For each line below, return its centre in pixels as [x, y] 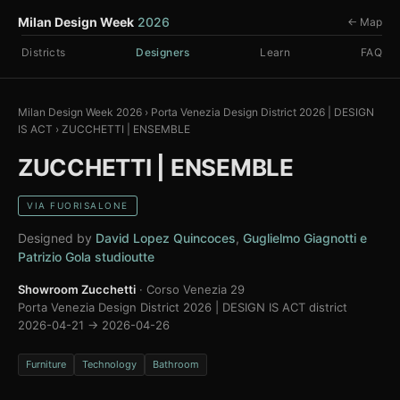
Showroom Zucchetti [77, 289]
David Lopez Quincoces [166, 238]
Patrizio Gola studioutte [86, 257]
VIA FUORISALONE [78, 205]
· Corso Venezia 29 [190, 289]
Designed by [57, 238]
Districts [44, 52]
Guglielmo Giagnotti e [305, 238]
